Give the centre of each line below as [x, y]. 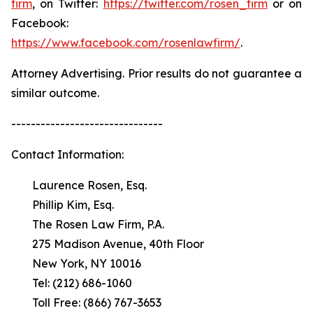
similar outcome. [55, 93]
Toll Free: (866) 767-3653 [97, 303]
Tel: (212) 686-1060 [82, 283]
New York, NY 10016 [87, 263]
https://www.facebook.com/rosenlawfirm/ [126, 43]
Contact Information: [67, 154]
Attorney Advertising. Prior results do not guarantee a [156, 73]
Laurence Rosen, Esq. [89, 185]
